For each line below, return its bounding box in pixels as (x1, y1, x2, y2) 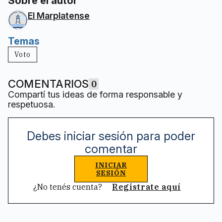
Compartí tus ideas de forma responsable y (8, 89, 182, 100)
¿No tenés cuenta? (33, 181, 105, 192)
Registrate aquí (112, 181, 181, 192)
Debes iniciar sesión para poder (27, 128, 195, 143)
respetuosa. (8, 99, 55, 110)
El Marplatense (28, 10, 90, 21)
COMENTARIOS (8, 77, 89, 90)
